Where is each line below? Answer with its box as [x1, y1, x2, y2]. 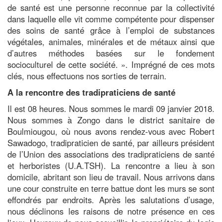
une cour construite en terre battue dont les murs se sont [7, 182, 215, 194]
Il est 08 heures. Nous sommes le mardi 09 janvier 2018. [7, 102, 215, 114]
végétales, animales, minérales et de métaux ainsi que [7, 35, 215, 48]
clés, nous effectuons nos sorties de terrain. [7, 69, 174, 82]
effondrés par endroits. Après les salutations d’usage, [7, 193, 215, 206]
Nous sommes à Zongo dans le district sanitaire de [7, 113, 215, 126]
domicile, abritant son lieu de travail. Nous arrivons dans [7, 170, 215, 183]
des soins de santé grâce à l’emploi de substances [7, 24, 215, 36]
